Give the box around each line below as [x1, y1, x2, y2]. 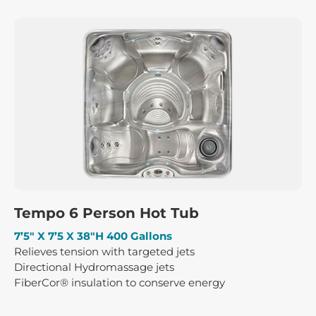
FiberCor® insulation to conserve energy [14, 275, 225, 289]
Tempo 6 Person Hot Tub [14, 204, 199, 221]
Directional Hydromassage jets [14, 260, 174, 274]
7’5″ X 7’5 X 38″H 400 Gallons [14, 229, 172, 243]
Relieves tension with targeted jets [14, 244, 195, 258]
